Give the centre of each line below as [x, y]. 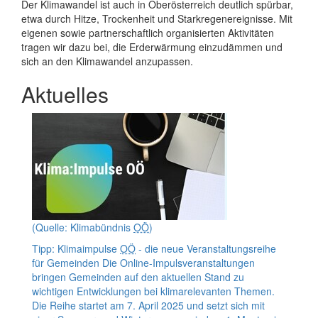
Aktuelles [65, 94]
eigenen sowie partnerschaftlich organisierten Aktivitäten [148, 33]
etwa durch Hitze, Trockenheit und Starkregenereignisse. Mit [157, 18]
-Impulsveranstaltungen [202, 263]
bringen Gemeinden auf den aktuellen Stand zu [138, 277]
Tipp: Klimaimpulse [76, 248]
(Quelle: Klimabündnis [83, 227]
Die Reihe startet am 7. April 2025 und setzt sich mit [148, 305]
